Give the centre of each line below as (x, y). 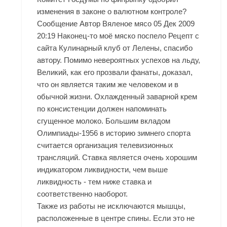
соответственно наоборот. (83, 194)
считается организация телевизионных (105, 145)
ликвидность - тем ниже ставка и (94, 182)
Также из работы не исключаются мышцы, (111, 206)
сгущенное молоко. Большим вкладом (104, 121)
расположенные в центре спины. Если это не (116, 218)
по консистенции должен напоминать (102, 109)
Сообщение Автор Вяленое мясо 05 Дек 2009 (116, 24)
